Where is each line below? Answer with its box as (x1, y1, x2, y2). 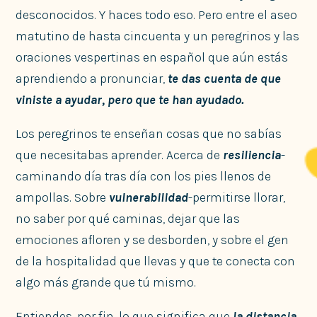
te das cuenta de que (168, 70, 282, 86)
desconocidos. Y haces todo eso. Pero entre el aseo (16, 6, 298, 23)
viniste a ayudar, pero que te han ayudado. (16, 91, 244, 108)
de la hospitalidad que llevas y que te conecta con (16, 253, 296, 269)
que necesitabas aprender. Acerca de (16, 146, 224, 163)
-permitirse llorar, (188, 189, 286, 205)
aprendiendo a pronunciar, (16, 70, 168, 86)
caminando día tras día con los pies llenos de (16, 168, 272, 184)
